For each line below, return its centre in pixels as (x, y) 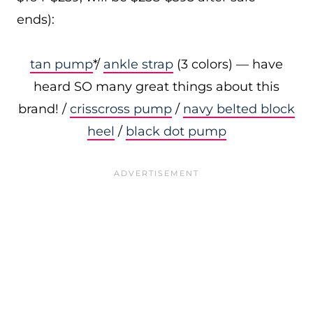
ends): (36, 20)
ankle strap (138, 64)
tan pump (61, 64)
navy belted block (239, 109)
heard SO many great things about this (156, 87)
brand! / (44, 109)
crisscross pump (121, 109)
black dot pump (176, 131)
